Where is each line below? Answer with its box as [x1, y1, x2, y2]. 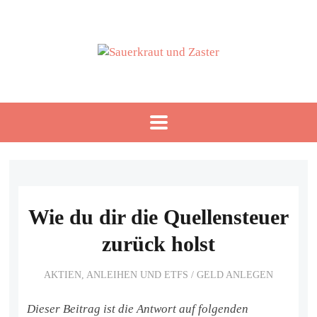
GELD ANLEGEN [197, 269, 273, 280]
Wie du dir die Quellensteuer [28, 205, 289, 229]
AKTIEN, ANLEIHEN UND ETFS [44, 269, 188, 280]
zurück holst [102, 232, 215, 256]
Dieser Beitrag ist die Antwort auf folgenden [27, 301, 249, 316]
